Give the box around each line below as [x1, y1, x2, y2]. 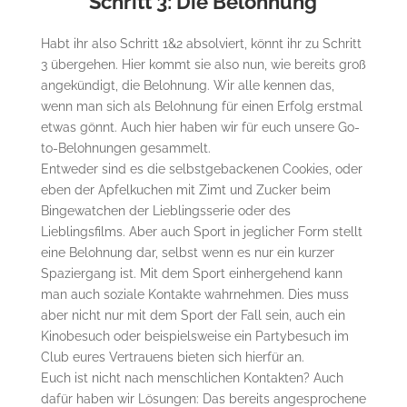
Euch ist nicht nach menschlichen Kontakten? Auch [40, 370, 343, 385]
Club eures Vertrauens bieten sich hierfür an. [40, 349, 304, 364]
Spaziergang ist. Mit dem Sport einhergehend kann [40, 265, 342, 281]
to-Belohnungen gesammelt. [40, 140, 211, 155]
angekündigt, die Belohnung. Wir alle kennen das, [40, 77, 334, 93]
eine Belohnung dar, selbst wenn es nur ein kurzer [40, 244, 334, 260]
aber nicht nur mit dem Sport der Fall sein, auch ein [40, 307, 345, 323]
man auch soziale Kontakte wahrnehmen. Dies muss [40, 286, 349, 302]
